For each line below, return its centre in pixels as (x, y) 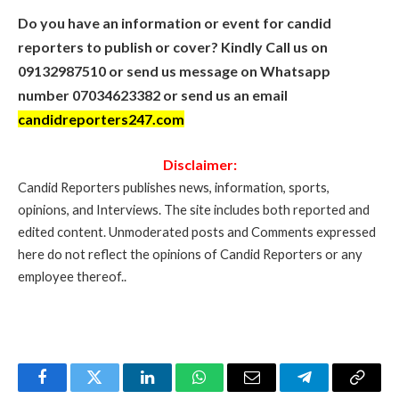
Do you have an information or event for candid (175, 22)
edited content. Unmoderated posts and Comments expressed (197, 232)
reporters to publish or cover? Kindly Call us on (173, 46)
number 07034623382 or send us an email (153, 94)
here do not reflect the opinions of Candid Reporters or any (190, 254)
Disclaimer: (199, 165)
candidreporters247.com (101, 118)
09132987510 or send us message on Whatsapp (174, 70)
